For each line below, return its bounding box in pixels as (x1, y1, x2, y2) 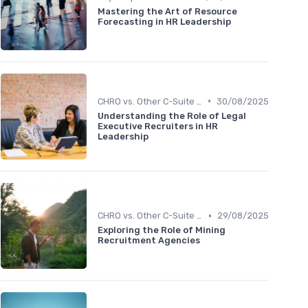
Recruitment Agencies (98, 235, 200, 246)
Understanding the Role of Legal (98, 110, 246, 121)
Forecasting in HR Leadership (98, 16, 231, 27)
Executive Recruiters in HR (98, 120, 218, 131)
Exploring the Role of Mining (98, 225, 225, 236)
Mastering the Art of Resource (98, 6, 237, 17)
